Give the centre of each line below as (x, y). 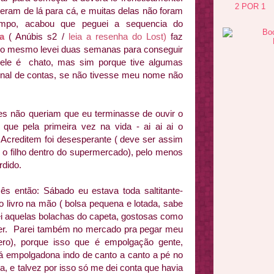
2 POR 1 (250, 6)
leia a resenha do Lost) (117, 36)
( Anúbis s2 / (36, 36)
